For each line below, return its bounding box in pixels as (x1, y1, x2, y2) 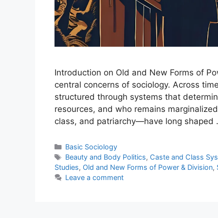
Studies (54, 163, 79, 172)
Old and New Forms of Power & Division (83, 163, 213, 172)
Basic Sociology (65, 143, 117, 151)
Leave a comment (65, 173, 124, 182)
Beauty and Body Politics (65, 153, 146, 162)
